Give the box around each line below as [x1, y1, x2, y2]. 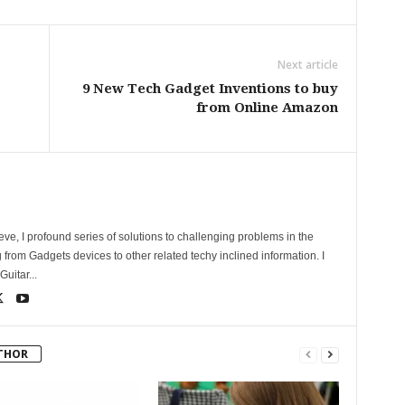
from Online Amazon [195, 99, 338, 116]
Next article [277, 57, 338, 72]
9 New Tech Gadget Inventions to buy [81, 80, 338, 97]
